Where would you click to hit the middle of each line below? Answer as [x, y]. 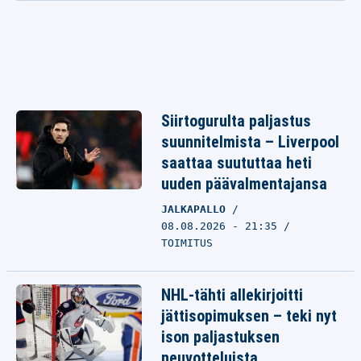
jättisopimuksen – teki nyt [249, 316]
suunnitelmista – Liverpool [250, 142]
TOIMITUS [187, 243]
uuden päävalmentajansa [244, 184]
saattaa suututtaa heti [237, 163]
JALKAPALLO [197, 209]
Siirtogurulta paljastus [236, 121]
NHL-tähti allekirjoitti [232, 295]
